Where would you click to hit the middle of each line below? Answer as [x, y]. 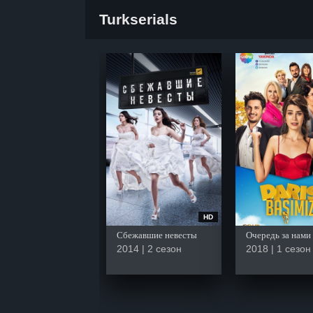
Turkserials [138, 19]
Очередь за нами [278, 235]
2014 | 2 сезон [149, 248]
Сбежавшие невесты [157, 235]
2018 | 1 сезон [278, 248]
